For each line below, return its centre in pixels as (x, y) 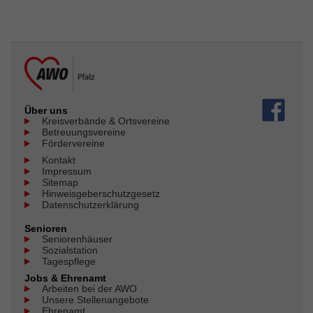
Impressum (67, 171)
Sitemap (60, 182)
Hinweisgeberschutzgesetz (101, 193)
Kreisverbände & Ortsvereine (106, 121)
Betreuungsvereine (84, 132)
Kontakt (59, 160)
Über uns (46, 110)
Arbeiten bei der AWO (89, 288)
